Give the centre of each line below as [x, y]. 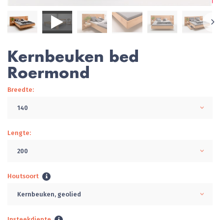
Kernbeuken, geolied [49, 194]
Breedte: [21, 89]
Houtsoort [23, 176]
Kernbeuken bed [73, 56]
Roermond [49, 72]
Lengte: [19, 133]
